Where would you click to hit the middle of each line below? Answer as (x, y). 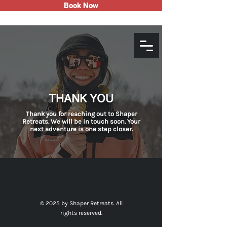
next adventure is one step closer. (81, 129)
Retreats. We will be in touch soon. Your (81, 121)
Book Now (81, 6)
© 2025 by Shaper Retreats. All (81, 203)
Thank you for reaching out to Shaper (81, 114)
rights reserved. (81, 213)
